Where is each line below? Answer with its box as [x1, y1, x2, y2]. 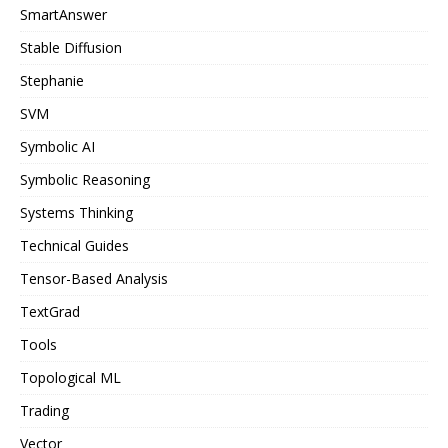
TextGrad [20, 302, 80, 321]
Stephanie [20, 71, 84, 90]
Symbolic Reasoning [20, 170, 150, 189]
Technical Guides [20, 236, 129, 255]
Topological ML [20, 368, 121, 387]
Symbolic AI [20, 137, 95, 156]
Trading [20, 401, 69, 420]
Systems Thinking [20, 203, 133, 222]
